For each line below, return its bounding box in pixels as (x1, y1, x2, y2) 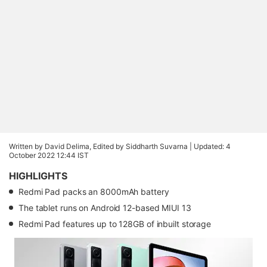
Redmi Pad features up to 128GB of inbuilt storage (18, 219, 212, 229)
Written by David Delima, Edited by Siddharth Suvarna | (9, 142, 194, 151)
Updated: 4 (194, 142, 231, 151)
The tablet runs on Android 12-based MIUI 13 (18, 203, 191, 213)
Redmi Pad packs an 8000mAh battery (18, 187, 169, 197)
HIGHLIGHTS (9, 170, 67, 182)
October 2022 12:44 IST (9, 151, 89, 160)
